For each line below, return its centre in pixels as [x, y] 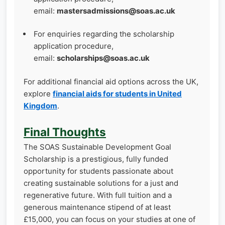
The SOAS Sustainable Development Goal [97, 147]
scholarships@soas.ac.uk [103, 58]
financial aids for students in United [117, 93]
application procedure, [74, 46]
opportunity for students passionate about [98, 171]
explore [38, 93]
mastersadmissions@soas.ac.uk [116, 11]
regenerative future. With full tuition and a [98, 195]
